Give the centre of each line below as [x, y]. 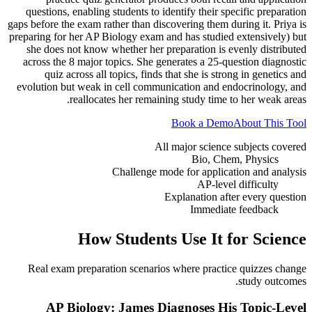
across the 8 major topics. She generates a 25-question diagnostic [165, 61]
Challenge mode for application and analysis [209, 171]
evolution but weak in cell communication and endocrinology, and [162, 86]
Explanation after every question [235, 196]
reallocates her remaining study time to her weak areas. [188, 99]
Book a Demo [202, 123]
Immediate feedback [234, 209]
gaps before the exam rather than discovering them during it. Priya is [157, 24]
